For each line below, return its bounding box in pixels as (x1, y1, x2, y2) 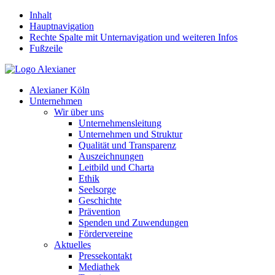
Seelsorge (79, 184, 116, 195)
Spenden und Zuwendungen (79, 217, 188, 228)
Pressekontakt (79, 250, 132, 261)
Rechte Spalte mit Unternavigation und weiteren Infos (29, 32, 238, 42)
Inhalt (29, 10, 52, 20)
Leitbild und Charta (79, 162, 154, 172)
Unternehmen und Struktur (79, 129, 182, 139)
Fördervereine (79, 228, 133, 239)
